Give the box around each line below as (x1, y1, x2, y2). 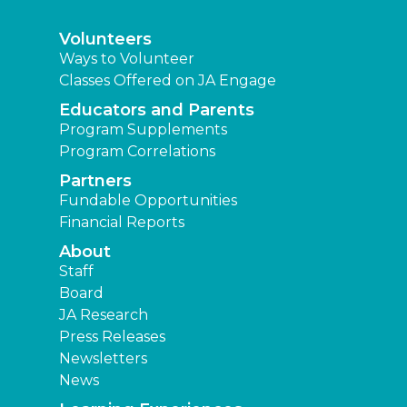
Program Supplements (59, 121, 227, 139)
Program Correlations (59, 143, 215, 161)
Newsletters (59, 350, 147, 368)
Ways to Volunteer (59, 50, 194, 68)
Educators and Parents (59, 100, 254, 121)
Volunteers (59, 29, 152, 50)
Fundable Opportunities (59, 192, 237, 210)
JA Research (59, 306, 148, 324)
